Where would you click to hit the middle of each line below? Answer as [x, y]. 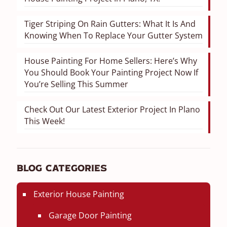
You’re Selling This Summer [76, 84]
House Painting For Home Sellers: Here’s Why [111, 61]
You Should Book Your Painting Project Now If [111, 72]
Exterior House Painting [79, 194]
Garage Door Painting [90, 215]
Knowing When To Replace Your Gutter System [113, 35]
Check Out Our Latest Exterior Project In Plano [112, 109]
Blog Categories [62, 169]
